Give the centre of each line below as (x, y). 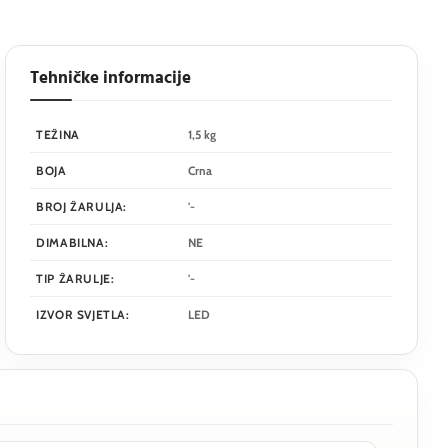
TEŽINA (58, 134)
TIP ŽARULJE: (75, 278)
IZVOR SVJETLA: (83, 314)
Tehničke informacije (111, 78)
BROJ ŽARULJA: (82, 206)
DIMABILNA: (72, 242)
